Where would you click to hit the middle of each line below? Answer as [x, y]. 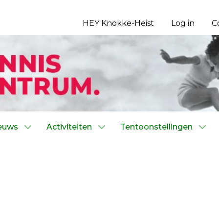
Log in [183, 23]
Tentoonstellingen [156, 127]
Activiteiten [69, 127]
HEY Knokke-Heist [118, 23]
